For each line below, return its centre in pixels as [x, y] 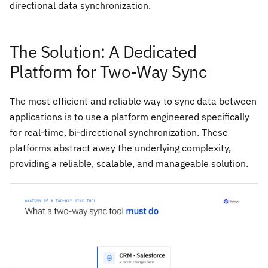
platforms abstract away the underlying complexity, [120, 147]
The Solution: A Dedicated [103, 51]
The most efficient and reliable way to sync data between [133, 101]
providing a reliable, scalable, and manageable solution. [129, 163]
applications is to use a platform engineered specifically [130, 116]
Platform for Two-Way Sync [108, 71]
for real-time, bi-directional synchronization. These [119, 132]
